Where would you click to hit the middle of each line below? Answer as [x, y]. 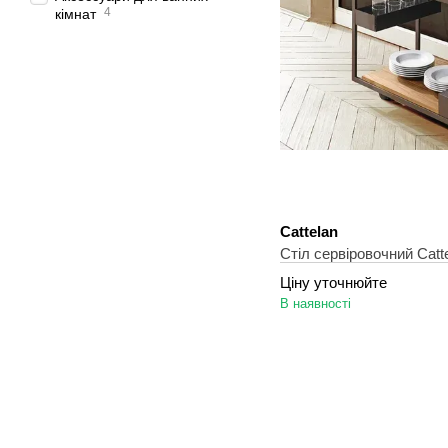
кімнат [77, 14]
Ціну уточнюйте [333, 282]
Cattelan [309, 231]
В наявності [315, 303]
